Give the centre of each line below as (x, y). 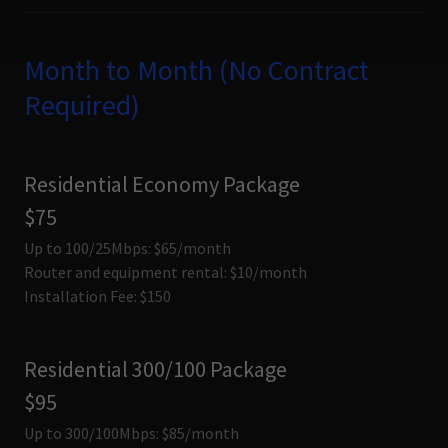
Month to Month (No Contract (196, 70)
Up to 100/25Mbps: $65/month (127, 248)
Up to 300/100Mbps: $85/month (131, 433)
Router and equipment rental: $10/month (165, 272)
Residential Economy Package (162, 184)
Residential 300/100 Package (155, 369)
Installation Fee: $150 (97, 296)
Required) (82, 105)
